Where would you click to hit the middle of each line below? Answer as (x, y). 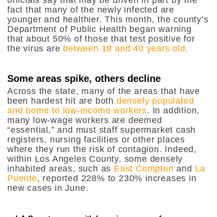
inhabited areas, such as (61, 168)
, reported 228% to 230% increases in (117, 178)
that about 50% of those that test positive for (101, 39)
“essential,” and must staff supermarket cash (102, 130)
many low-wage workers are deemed (85, 120)
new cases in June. (48, 188)
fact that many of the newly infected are (91, 9)
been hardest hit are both (62, 101)
